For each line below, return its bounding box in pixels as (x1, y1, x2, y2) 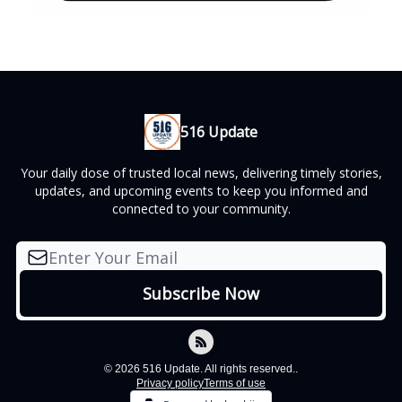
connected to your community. (111, 200, 291, 217)
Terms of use (204, 377, 266, 389)
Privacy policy (136, 377, 204, 389)
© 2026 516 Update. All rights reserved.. (104, 363, 298, 375)
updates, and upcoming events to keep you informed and (34, 182, 368, 199)
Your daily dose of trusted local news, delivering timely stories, (20, 164, 382, 181)
